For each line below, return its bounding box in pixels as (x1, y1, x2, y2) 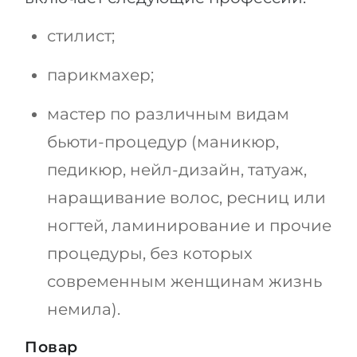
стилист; (47, 26, 115, 45)
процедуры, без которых (47, 244, 253, 263)
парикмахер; (47, 65, 154, 84)
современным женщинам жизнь (47, 272, 322, 291)
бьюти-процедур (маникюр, (47, 132, 279, 151)
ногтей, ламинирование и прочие (47, 216, 331, 235)
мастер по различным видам (47, 104, 289, 124)
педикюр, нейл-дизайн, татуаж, (47, 160, 307, 179)
